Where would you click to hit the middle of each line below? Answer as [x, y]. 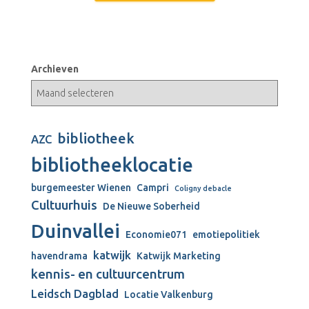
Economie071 [156, 235]
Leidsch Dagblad [75, 294]
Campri [153, 188]
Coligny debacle [203, 188]
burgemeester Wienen [81, 188]
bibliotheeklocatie [112, 165]
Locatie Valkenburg [169, 295]
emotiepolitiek [226, 235]
